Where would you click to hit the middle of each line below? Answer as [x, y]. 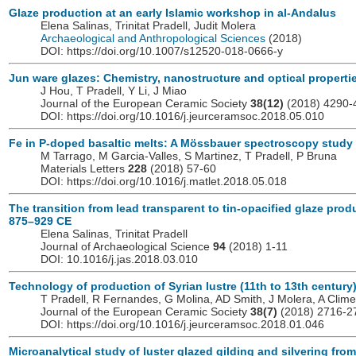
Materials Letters [84, 169]
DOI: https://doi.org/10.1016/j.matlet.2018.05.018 [164, 182]
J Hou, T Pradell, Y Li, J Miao [114, 91]
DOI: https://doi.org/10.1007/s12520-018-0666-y [162, 51]
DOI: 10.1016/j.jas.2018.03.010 [119, 259]
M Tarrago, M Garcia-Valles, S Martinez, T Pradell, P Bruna [189, 156]
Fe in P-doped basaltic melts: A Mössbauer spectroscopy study [181, 143]
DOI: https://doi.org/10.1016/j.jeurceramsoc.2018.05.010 [182, 116]
